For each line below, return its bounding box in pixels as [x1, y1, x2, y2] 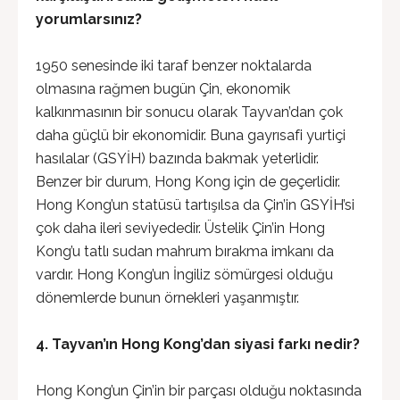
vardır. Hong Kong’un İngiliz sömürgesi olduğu [36, 266, 333, 283]
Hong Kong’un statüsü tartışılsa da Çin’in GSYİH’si [36, 196, 354, 213]
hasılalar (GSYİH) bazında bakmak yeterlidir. [36, 150, 319, 167]
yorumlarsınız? [36, 11, 142, 28]
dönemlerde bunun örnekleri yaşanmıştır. [36, 289, 299, 306]
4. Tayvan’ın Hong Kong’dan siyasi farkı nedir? [36, 336, 360, 353]
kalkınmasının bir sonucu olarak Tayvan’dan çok [36, 104, 343, 121]
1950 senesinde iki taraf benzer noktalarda [36, 57, 312, 74]
